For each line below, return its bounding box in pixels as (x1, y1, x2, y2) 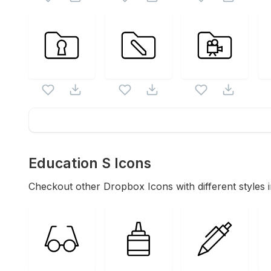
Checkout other (28, 180, 103, 192)
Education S (28, 155, 111, 172)
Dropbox (103, 180, 145, 192)
